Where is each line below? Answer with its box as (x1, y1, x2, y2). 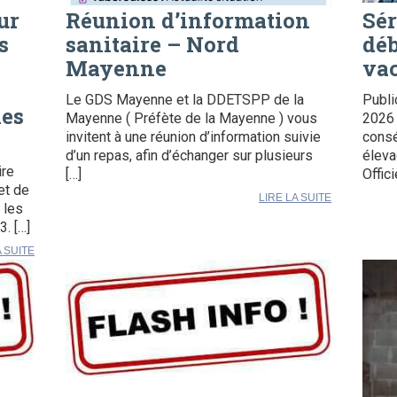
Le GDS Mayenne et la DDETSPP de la (66, 91, 304, 109)
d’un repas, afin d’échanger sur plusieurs (66, 147, 313, 165)
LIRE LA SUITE (259, 191, 331, 205)
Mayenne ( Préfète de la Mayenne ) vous (66, 110, 317, 128)
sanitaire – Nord (66, 30, 239, 59)
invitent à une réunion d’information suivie (66, 128, 321, 146)
